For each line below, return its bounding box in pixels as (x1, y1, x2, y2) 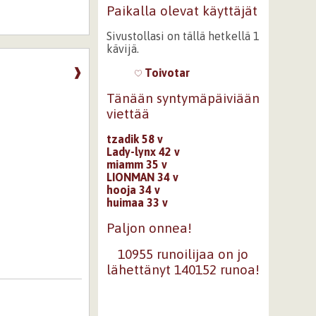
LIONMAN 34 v (106, 170, 178, 183)
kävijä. (106, 42, 139, 55)
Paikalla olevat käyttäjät (106, 3, 257, 18)
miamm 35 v (106, 157, 167, 171)
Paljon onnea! (106, 219, 192, 236)
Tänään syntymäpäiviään (106, 90, 260, 106)
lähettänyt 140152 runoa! (107, 262, 260, 278)
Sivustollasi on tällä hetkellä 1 (106, 30, 260, 42)
